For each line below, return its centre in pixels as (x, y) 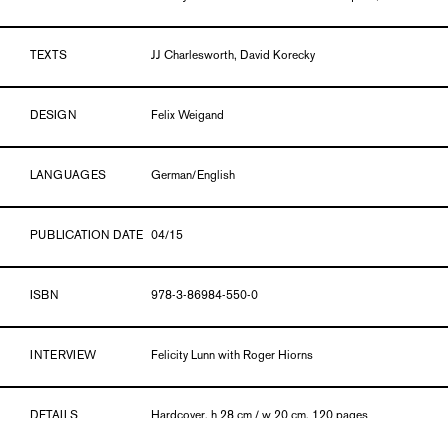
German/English (193, 176)
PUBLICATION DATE (86, 236)
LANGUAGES (68, 176)
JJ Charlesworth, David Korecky (233, 56)
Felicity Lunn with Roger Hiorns (232, 356)
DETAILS (54, 416)
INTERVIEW (63, 356)
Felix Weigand (188, 116)
